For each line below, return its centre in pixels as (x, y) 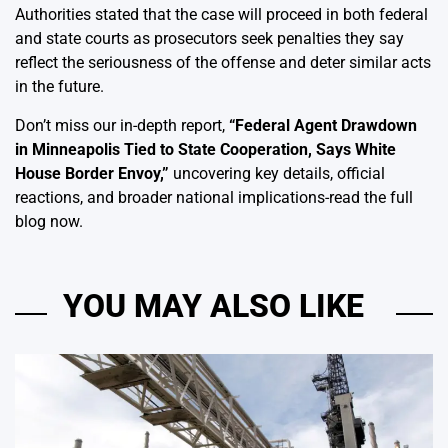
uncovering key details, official (277, 173)
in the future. (59, 86)
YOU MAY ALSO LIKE (213, 305)
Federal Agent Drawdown (326, 125)
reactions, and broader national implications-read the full (214, 197)
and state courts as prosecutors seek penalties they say (209, 38)
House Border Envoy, (88, 173)
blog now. (49, 221)
